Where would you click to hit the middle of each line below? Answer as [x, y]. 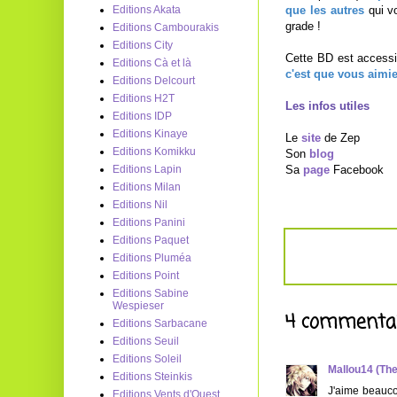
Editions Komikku [154, 152]
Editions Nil [140, 205]
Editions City [143, 45]
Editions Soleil [147, 359]
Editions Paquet [151, 240]
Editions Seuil [146, 341]
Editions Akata [147, 10]
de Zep [340, 137]
